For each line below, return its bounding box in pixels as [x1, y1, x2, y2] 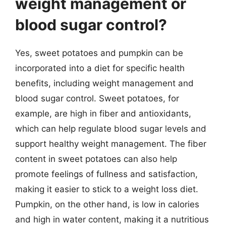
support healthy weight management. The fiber [15, 138, 206, 149]
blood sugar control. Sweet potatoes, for [15, 93, 179, 103]
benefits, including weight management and [15, 78, 194, 88]
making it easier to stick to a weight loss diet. [15, 184, 198, 194]
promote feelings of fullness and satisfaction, [15, 168, 198, 179]
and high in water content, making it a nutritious [15, 214, 209, 224]
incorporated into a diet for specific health [15, 63, 185, 73]
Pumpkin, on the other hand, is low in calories [15, 199, 199, 209]
